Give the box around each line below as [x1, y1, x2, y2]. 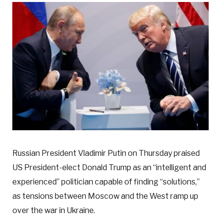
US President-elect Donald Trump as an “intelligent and [12, 163, 206, 173]
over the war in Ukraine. [12, 206, 95, 216]
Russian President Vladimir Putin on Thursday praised [12, 148, 200, 158]
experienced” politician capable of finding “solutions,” [12, 177, 200, 187]
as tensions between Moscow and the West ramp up [12, 191, 198, 201]
